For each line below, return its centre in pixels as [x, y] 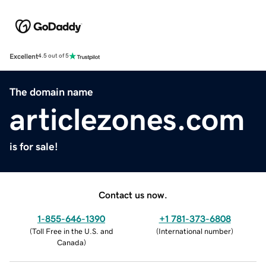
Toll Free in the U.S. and [72, 231]
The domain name [51, 92]
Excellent [24, 56]
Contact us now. [133, 194]
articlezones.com [127, 119]
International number [195, 231]
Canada [70, 242]
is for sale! [34, 146]
